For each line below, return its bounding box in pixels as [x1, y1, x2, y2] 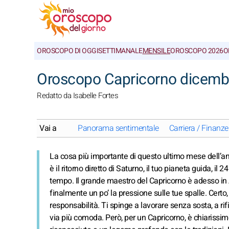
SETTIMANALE [98, 45, 143, 56]
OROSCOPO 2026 [170, 45, 223, 56]
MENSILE [142, 45, 170, 56]
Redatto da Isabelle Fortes [37, 90, 118, 101]
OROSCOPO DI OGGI [37, 45, 98, 56]
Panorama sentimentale [78, 122, 159, 134]
